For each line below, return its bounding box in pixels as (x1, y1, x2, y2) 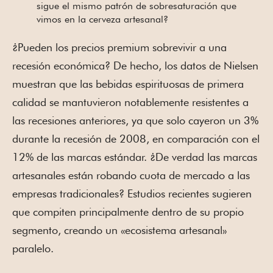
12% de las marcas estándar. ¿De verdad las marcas (12, 150, 257, 163)
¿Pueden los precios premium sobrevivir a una (12, 40, 227, 54)
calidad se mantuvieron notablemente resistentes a (12, 95, 249, 108)
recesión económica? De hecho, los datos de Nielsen (12, 58, 258, 72)
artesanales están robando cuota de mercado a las (12, 168, 250, 182)
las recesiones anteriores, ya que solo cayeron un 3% (12, 113, 258, 127)
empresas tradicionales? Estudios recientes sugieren (12, 186, 252, 200)
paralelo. (12, 241, 54, 255)
